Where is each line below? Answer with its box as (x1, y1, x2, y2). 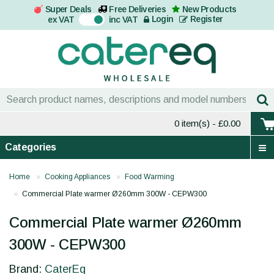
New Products (182, 4, 237, 14)
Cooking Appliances (45, 172, 110, 182)
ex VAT (48, 15, 76, 24)
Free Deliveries (109, 4, 166, 14)
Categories (5, 142, 56, 153)
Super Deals (45, 4, 92, 14)
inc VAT (106, 15, 138, 24)
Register (188, 14, 223, 24)
